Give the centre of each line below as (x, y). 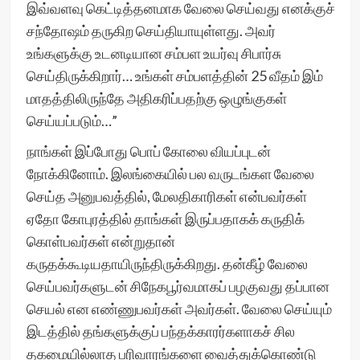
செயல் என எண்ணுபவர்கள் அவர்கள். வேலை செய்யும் (179, 309)
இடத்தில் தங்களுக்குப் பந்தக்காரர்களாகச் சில (160, 331)
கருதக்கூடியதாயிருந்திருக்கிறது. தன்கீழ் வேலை (167, 264)
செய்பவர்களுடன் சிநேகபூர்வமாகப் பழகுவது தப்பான (178, 286)
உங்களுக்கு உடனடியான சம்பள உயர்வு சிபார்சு (153, 53)
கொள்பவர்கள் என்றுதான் (100, 241)
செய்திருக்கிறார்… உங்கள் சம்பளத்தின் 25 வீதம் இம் (174, 76)
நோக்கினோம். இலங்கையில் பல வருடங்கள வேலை (170, 174)
